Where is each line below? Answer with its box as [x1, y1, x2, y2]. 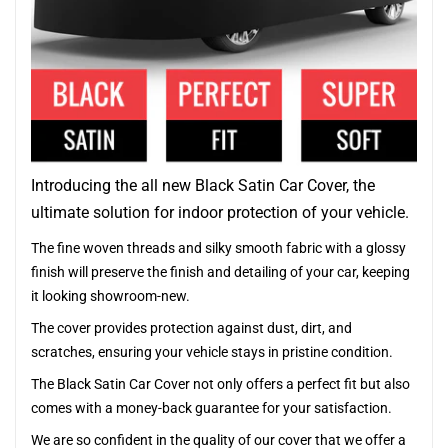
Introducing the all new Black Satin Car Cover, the [31, 176, 375, 195]
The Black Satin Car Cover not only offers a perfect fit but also [31, 376, 410, 392]
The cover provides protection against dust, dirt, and [31, 320, 352, 336]
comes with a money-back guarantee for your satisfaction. [31, 400, 392, 416]
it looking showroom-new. [31, 288, 190, 304]
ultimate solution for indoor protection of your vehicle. [31, 203, 409, 222]
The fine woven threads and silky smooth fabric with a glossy [31, 240, 406, 256]
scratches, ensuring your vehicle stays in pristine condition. [31, 344, 393, 360]
